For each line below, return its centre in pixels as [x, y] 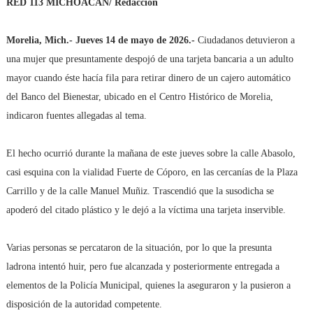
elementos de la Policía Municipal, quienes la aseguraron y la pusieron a [148, 285]
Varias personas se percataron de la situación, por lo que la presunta [139, 248]
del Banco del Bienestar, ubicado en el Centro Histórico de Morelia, [139, 97]
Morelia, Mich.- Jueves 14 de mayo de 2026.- [100, 40]
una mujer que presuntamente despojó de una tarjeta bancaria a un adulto [150, 59]
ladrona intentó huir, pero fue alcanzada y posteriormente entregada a [143, 267]
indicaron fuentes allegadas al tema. [76, 116]
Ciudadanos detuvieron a [245, 40]
